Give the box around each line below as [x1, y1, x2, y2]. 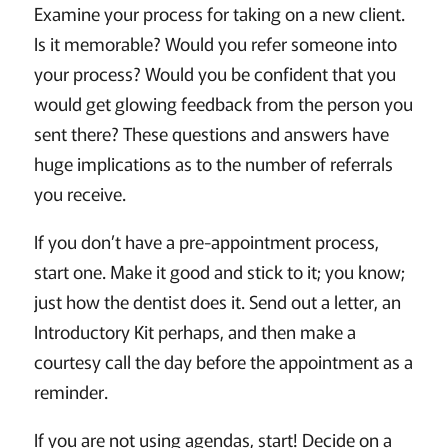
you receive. [33, 180, 126, 207]
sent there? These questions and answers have [33, 120, 389, 147]
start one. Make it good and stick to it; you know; [33, 258, 405, 285]
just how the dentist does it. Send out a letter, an [33, 288, 401, 315]
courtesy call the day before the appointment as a [33, 348, 413, 375]
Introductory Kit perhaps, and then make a [33, 318, 356, 345]
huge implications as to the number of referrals [33, 150, 393, 177]
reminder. [33, 378, 108, 405]
